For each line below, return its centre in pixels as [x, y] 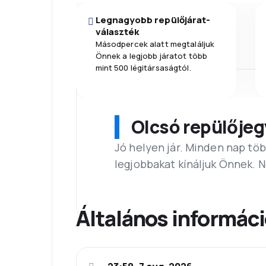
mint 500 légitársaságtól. [143, 67]
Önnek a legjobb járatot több [151, 56]
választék [117, 31]
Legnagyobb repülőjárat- [153, 20]
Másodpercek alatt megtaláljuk [155, 44]
